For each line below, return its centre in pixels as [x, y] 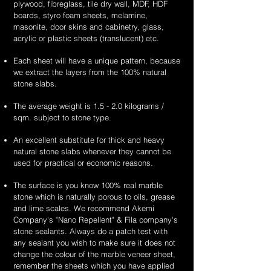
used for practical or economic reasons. [83, 163]
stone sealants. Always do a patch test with [90, 231]
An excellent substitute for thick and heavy [89, 140]
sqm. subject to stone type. [62, 117]
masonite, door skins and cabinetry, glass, [89, 27]
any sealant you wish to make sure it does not [94, 243]
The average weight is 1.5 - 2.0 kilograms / [89, 106]
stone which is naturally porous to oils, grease [94, 197]
